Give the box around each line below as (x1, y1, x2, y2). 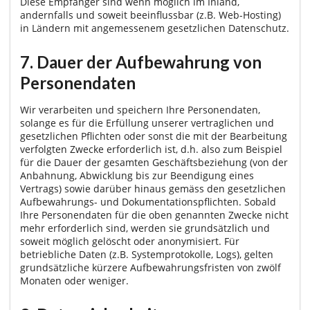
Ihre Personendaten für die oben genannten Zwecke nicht (20, 208, 289, 221)
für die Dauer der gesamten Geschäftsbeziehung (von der (20, 155, 288, 169)
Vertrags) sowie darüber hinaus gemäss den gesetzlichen (20, 181, 286, 195)
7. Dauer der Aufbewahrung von (20, 51, 262, 72)
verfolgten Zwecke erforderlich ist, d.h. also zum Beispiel (20, 142, 282, 156)
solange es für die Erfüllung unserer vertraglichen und (20, 116, 274, 129)
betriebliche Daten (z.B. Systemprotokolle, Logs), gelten (20, 247, 273, 261)
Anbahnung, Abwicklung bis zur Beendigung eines (20, 168, 254, 182)
